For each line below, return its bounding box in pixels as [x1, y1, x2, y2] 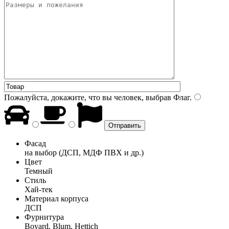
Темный [25, 166, 53, 175]
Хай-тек [25, 185, 53, 194]
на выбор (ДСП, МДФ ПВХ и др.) [25, 148, 144, 157]
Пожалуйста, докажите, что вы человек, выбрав [4, 93, 171, 102]
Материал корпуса [25, 194, 88, 203]
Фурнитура [25, 212, 64, 221]
